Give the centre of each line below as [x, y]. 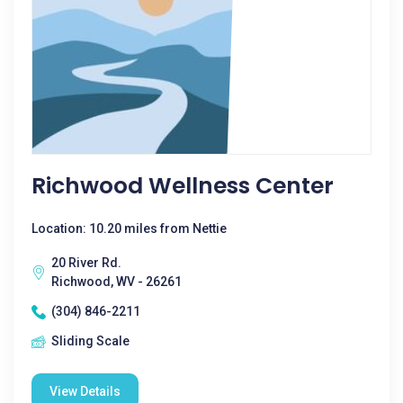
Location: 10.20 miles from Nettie [129, 228]
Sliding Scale [90, 341]
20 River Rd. [86, 263]
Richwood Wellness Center [183, 186]
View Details [85, 391]
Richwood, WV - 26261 [116, 282]
